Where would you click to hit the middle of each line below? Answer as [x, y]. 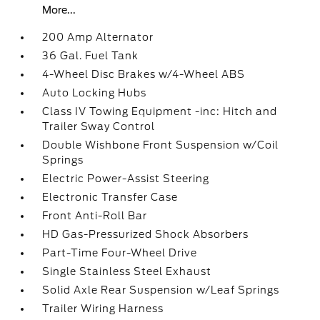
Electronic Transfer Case [110, 197]
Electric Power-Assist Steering [126, 179]
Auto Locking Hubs [95, 93]
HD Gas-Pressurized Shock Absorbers [146, 234]
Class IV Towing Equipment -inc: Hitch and [160, 111]
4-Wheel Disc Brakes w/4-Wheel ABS [144, 74]
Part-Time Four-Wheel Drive [120, 253]
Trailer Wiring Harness [103, 309]
